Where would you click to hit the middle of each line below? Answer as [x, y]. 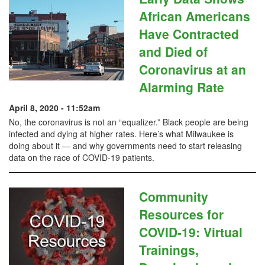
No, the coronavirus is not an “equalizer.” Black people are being [129, 122]
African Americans [195, 16]
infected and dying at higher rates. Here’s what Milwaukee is [121, 134]
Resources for [181, 214]
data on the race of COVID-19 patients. [82, 157]
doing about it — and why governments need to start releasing [125, 146]
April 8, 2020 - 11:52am [54, 108]
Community [174, 196]
